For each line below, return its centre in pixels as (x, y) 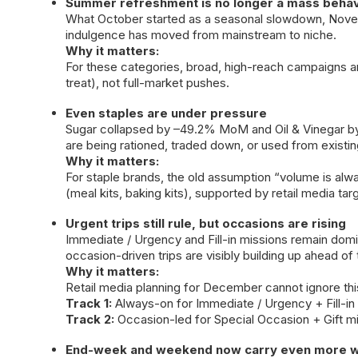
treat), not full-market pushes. (147, 83)
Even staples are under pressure (166, 113)
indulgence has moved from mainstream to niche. (201, 35)
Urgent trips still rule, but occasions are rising (206, 223)
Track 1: (89, 303)
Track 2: (90, 319)
